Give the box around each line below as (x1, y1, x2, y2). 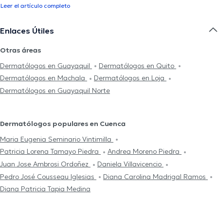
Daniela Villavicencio (97, 160, 163, 169)
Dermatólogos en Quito (99, 61, 176, 70)
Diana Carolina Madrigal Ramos (103, 172, 208, 181)
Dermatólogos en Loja (94, 73, 166, 83)
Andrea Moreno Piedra (108, 147, 182, 156)
